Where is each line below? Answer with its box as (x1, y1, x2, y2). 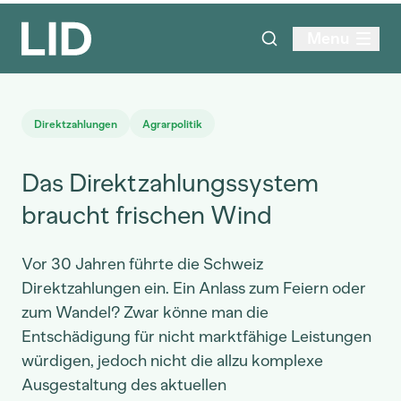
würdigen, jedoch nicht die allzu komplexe (21, 351, 323, 371)
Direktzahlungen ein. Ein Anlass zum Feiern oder (21, 278, 366, 298)
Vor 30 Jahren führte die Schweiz (21, 254, 263, 274)
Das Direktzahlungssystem (21, 167, 319, 198)
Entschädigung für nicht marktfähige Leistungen (21, 327, 371, 346)
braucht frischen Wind (21, 200, 272, 230)
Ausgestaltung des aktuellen (21, 375, 226, 395)
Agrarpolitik (142, 118, 202, 131)
